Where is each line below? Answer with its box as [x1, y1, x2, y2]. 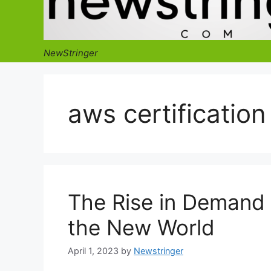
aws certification [68, 98, 266, 129]
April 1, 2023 [68, 246, 119, 256]
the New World [68, 215, 215, 240]
